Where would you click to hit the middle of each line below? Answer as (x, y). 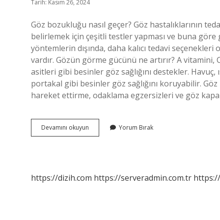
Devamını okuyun (65, 127)
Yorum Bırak (136, 127)
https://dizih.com (61, 178)
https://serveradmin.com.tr (143, 178)
